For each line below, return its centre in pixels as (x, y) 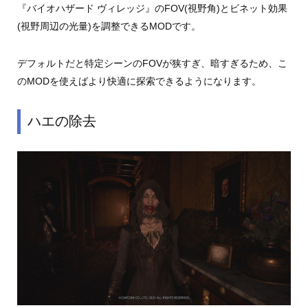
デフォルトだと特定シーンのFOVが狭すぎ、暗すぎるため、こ (152, 63)
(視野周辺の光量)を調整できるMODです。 (109, 26)
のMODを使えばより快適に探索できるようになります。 (139, 81)
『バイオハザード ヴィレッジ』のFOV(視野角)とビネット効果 (152, 8)
